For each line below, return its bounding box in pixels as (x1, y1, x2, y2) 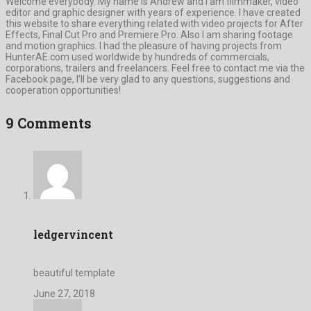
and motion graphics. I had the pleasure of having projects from (6, 40, 282, 51)
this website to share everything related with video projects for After (6, 17, 303, 29)
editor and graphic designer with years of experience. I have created (6, 6, 301, 18)
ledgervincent (33, 227, 113, 242)
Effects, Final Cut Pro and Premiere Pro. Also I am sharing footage (6, 28, 293, 40)
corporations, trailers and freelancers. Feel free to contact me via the (6, 62, 305, 74)
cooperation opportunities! (6, 84, 121, 96)
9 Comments (6, 114, 92, 133)
